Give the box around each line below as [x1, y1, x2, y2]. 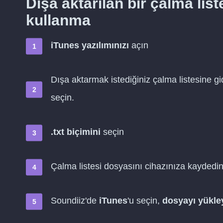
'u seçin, [127, 196, 162, 206]
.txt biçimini [51, 127, 101, 137]
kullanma [26, 12, 91, 28]
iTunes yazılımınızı [51, 40, 129, 50]
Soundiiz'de [51, 196, 99, 206]
